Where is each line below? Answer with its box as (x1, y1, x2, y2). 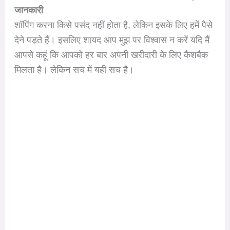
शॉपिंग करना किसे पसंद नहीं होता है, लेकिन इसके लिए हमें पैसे (14, 20, 213, 30)
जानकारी (14, 5, 43, 15)
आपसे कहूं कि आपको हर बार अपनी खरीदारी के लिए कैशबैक (14, 49, 208, 60)
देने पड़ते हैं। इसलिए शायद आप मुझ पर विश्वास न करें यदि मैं (14, 34, 209, 45)
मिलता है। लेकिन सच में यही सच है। (14, 64, 134, 75)
